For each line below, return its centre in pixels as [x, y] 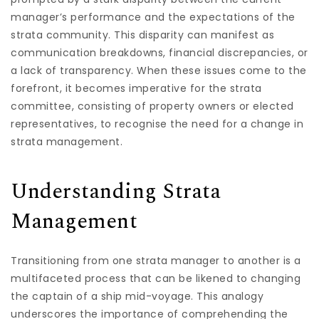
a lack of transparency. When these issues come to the [159, 70]
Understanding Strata [116, 191]
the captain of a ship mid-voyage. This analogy [137, 296]
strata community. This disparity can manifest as [142, 35]
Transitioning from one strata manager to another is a [156, 261]
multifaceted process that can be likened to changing [156, 278]
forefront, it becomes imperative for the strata [136, 88]
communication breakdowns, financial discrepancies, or [159, 52]
